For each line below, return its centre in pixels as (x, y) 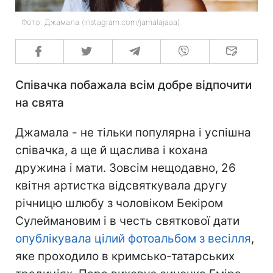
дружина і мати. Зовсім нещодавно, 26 (126, 168)
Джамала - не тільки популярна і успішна (133, 132)
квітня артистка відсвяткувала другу (121, 185)
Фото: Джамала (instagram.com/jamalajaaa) (101, 22)
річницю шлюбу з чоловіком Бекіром (119, 203)
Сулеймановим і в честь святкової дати (127, 221)
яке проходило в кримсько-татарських (125, 256)
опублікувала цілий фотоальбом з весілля (133, 238)
